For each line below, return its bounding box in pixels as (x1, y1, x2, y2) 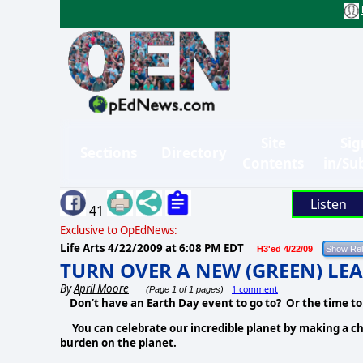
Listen (310, 194, 347, 213)
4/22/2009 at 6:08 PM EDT (108, 240, 244, 255)
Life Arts (60, 240, 108, 255)
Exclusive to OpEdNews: (60, 222, 177, 237)
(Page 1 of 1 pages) (143, 284, 224, 294)
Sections (80, 143, 137, 163)
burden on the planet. (60, 335, 179, 350)
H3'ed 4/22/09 (257, 243, 313, 254)
